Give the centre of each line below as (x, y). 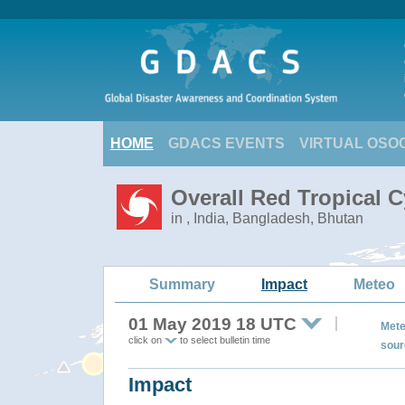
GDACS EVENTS (226, 143)
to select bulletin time (224, 340)
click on (146, 340)
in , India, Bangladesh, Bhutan (267, 218)
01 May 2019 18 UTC (212, 324)
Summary (182, 284)
